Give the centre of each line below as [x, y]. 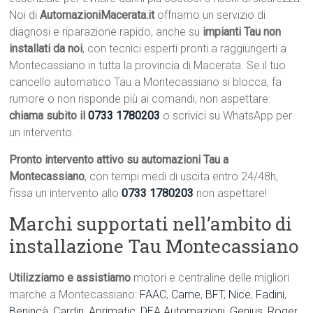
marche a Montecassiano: [75, 295]
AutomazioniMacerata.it [97, 15]
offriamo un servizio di [210, 15]
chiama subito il [49, 116]
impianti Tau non [242, 32]
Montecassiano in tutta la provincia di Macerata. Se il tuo [148, 66]
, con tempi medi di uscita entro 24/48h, [182, 177]
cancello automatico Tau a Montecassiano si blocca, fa [146, 82]
